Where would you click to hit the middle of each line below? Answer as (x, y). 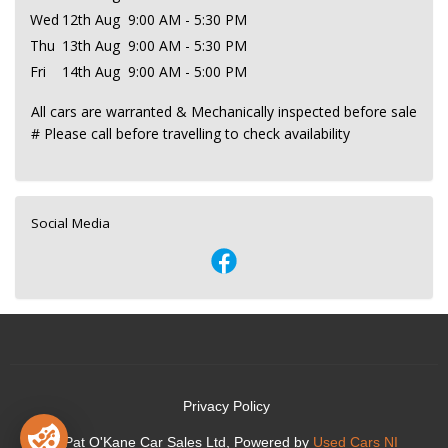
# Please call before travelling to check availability (190, 133)
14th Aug (91, 71)
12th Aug (91, 19)
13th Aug (91, 45)
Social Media (70, 222)
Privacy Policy (226, 406)
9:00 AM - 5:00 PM (187, 71)
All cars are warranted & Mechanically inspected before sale (224, 111)
